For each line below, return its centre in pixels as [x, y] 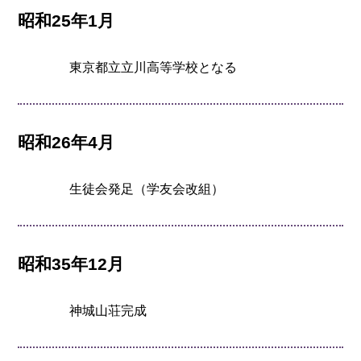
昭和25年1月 [66, 20]
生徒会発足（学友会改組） [147, 189]
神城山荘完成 [108, 311]
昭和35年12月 [71, 264]
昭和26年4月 [66, 142]
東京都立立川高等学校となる [154, 67]
